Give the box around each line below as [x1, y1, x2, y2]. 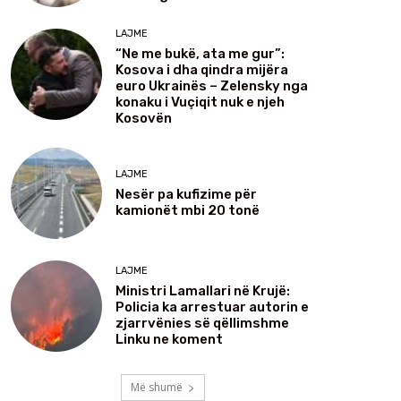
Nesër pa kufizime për [115, 185, 257, 202]
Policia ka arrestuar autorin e [115, 298, 309, 315]
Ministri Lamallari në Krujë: [115, 282, 290, 299]
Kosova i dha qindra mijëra [115, 62, 288, 79]
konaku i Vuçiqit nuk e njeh [115, 94, 285, 111]
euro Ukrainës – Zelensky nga [115, 78, 308, 95]
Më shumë [131, 380, 183, 396]
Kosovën [115, 110, 172, 127]
